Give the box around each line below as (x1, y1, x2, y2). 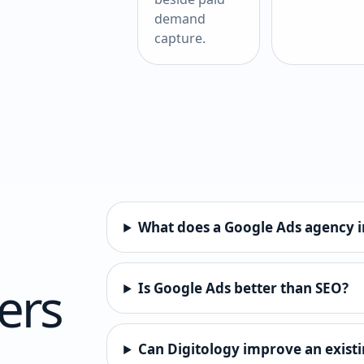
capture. (154, 29, 206, 48)
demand (154, 10, 206, 28)
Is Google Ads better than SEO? (138, 279, 349, 298)
